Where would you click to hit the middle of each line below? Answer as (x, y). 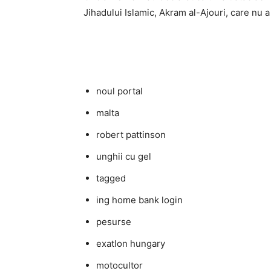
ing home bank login (139, 200)
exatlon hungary (131, 243)
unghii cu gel (124, 156)
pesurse (114, 222)
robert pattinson (131, 135)
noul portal (119, 91)
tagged (111, 178)
